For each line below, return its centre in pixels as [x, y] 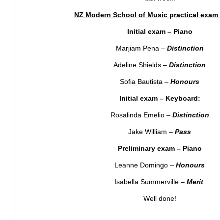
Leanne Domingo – [145, 165]
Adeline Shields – [141, 65]
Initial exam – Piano [160, 32]
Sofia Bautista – [145, 82]
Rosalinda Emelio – [141, 115]
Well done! [160, 199]
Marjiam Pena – [141, 48]
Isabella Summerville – [150, 182]
